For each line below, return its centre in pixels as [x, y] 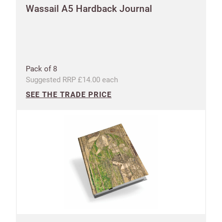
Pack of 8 [41, 69]
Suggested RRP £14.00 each [72, 80]
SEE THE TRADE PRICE [69, 94]
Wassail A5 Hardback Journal [89, 8]
